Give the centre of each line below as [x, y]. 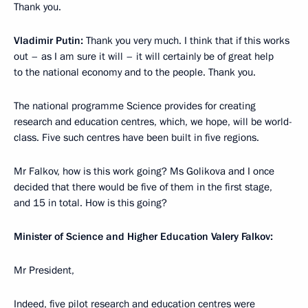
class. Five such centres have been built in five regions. [136, 138]
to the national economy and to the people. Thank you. [135, 73]
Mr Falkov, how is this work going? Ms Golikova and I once [144, 172]
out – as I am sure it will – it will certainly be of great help [144, 57]
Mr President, [44, 271]
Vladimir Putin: [48, 41]
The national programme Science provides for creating [135, 106]
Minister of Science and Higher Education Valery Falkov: [143, 237]
